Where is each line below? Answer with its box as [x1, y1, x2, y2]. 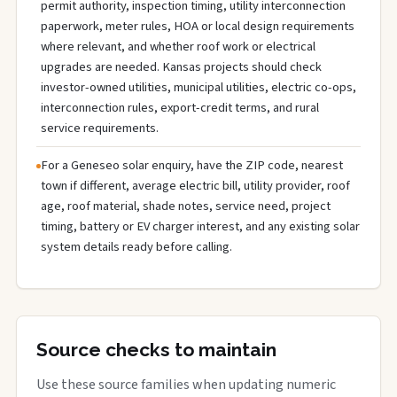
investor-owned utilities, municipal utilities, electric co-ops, [41, 78, 356, 97]
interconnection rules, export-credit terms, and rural [41, 98, 319, 117]
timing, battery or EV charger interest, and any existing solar [41, 217, 360, 236]
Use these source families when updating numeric [36, 375, 336, 394]
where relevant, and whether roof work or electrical [41, 37, 315, 56]
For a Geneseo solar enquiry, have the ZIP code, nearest [41, 156, 343, 175]
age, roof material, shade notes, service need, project [41, 197, 331, 215]
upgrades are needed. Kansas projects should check [41, 58, 322, 76]
